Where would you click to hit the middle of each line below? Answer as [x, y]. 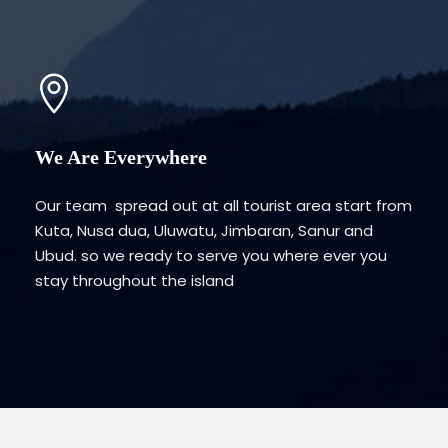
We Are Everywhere [121, 157]
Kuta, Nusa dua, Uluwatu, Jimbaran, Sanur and [204, 230]
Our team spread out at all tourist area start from [223, 205]
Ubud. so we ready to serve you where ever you [211, 255]
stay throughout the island [134, 280]
